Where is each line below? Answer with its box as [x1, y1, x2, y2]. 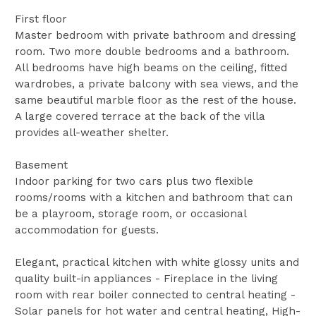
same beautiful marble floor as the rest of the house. [14, 94, 296, 107]
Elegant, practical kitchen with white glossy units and [14, 256, 299, 269]
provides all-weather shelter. [14, 126, 169, 140]
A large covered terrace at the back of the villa [14, 110, 265, 123]
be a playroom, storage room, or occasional [14, 207, 246, 221]
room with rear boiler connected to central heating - [14, 288, 296, 302]
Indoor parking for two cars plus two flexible [14, 175, 253, 188]
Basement [14, 159, 68, 172]
